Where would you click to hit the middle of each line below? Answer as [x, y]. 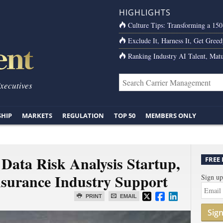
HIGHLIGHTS [145, 12]
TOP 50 [125, 115]
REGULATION [83, 115]
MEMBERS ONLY [171, 115]
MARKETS [37, 115]
